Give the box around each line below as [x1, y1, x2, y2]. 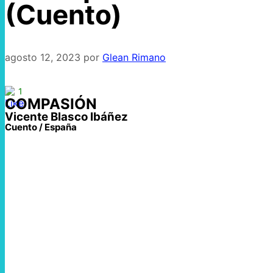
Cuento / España [5, 121, 77, 133]
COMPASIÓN [5, 95, 97, 113]
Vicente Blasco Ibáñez [5, 110, 128, 124]
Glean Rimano [102, 51, 166, 64]
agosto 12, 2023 [5, 51, 80, 64]
